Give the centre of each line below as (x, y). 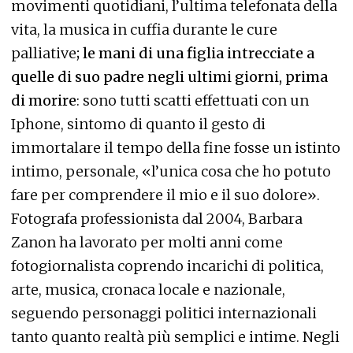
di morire (44, 100)
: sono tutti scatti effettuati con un (193, 100)
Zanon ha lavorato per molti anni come (147, 242)
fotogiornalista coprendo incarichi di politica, (167, 266)
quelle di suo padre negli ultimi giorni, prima (169, 77)
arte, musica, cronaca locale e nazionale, (148, 290)
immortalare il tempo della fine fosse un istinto (176, 148)
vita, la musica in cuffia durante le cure (144, 30)
